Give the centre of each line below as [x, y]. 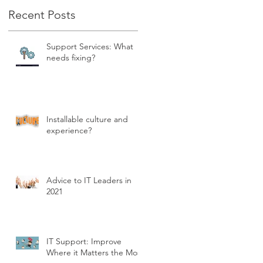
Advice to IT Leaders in [89, 181]
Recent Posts [42, 15]
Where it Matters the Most [95, 253]
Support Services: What [90, 47]
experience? [69, 131]
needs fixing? [71, 58]
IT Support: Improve [84, 242]
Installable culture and [87, 119]
